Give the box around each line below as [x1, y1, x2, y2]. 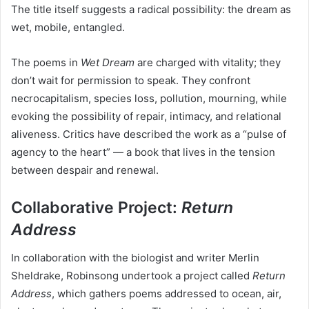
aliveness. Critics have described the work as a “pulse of [11, 128, 286, 141]
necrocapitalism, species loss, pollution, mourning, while [11, 92, 287, 106]
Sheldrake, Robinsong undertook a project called [11, 268, 252, 282]
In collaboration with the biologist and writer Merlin [11, 250, 259, 264]
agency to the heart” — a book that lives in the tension [11, 146, 275, 159]
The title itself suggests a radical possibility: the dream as [11, 3, 291, 17]
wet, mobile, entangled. [11, 21, 125, 34]
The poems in [11, 56, 81, 70]
